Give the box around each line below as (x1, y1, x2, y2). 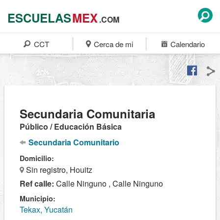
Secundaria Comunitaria (20, 105, 155, 122)
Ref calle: (20, 178, 54, 189)
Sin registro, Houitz (24, 164, 92, 175)
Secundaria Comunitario (27, 137, 120, 148)
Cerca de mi (92, 39, 134, 49)
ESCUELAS (7, 9, 71, 26)
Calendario (168, 39, 205, 49)
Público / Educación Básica (20, 121, 122, 132)
